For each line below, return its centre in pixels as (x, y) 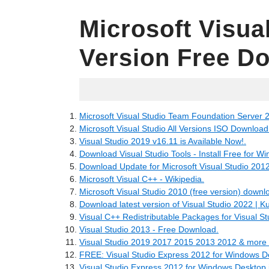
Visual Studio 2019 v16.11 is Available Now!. (163, 141)
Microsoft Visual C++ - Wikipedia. (142, 179)
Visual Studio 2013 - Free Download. (149, 229)
